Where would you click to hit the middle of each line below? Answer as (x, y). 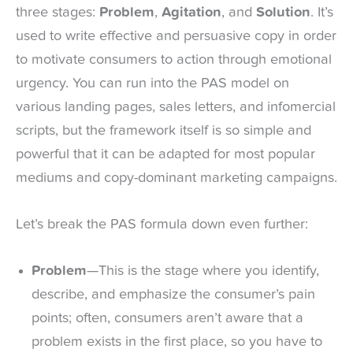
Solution (283, 12)
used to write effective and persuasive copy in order (176, 36)
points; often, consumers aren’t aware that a (167, 319)
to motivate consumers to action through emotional (174, 59)
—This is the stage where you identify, (203, 271)
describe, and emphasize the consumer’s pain (173, 295)
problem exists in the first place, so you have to (177, 342)
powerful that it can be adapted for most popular (165, 154)
